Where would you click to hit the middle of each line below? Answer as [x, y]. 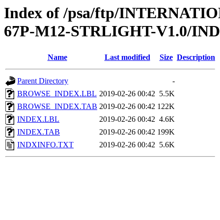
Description [196, 57]
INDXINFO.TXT [45, 145]
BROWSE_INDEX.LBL [57, 94]
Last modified [127, 57]
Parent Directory [43, 81]
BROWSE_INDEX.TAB [57, 107]
